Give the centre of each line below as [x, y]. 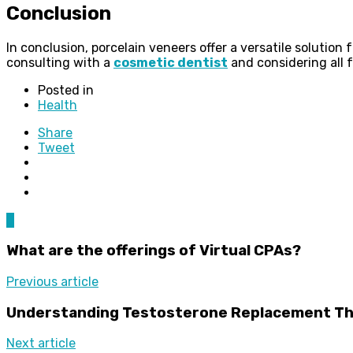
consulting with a [60, 62]
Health [58, 105]
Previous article [52, 281]
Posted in [66, 90]
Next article [41, 344]
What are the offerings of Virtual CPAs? [154, 251]
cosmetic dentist [171, 62]
